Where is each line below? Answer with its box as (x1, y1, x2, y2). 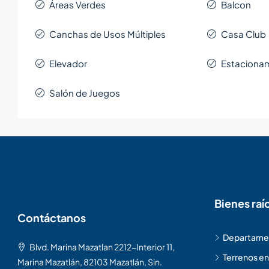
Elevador (49, 58, 87, 70)
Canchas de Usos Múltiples (49, 28, 166, 40)
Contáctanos (17, 211, 86, 225)
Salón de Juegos (49, 87, 120, 99)
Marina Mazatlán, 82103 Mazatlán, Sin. (17, 256, 162, 268)
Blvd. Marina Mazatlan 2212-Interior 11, (29, 241, 175, 253)
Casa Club (220, 28, 266, 40)
